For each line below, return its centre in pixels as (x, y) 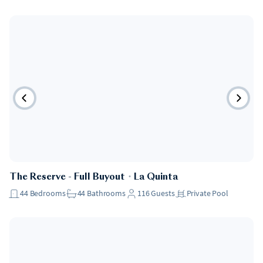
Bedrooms (48, 193)
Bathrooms (106, 193)
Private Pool (207, 193)
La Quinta (156, 178)
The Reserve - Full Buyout (67, 178)
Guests (163, 193)
